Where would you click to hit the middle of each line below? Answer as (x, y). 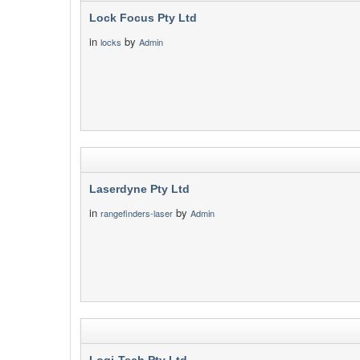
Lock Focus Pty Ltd (143, 18)
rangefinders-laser (137, 213)
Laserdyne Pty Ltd (139, 189)
